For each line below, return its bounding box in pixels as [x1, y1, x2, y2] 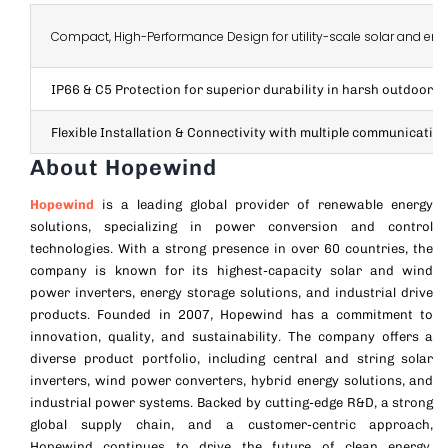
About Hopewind [29, 154, 217, 182]
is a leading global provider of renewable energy [93, 197, 434, 213]
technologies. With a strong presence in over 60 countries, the [29, 241, 434, 257]
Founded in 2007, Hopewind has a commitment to [97, 307, 434, 323]
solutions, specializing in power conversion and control [29, 219, 434, 235]
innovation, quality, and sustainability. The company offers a [29, 329, 434, 345]
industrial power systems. [29, 395, 197, 411]
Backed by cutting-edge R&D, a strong [196, 395, 434, 411]
